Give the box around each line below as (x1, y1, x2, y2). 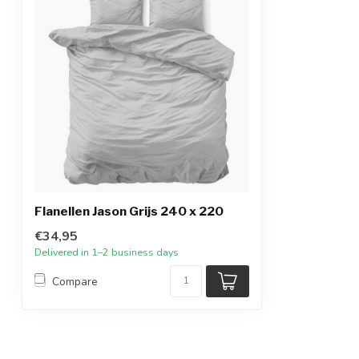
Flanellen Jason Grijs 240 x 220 (34, 204, 224, 219)
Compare (52, 273, 98, 289)
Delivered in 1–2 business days (34, 245, 179, 259)
